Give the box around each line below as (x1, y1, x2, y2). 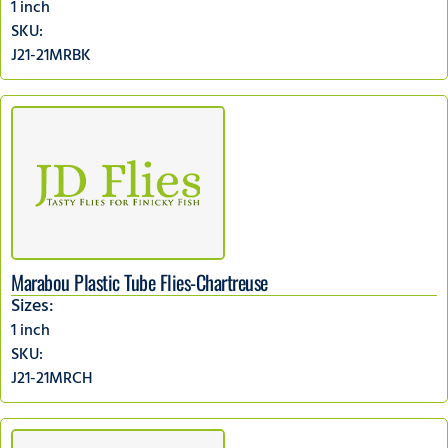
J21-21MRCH (11, 364, 93, 395)
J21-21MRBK (11, 41, 91, 72)
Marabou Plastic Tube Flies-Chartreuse (11, 266, 268, 297)
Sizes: (11, 290, 54, 325)
